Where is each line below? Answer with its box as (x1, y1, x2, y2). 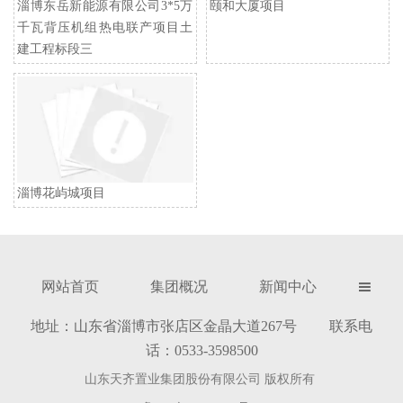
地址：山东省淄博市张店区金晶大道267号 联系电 (31, 318, 372, 334)
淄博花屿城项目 (17, 185, 105, 200)
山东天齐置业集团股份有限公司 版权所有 (85, 372, 318, 386)
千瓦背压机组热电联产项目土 (17, 21, 193, 35)
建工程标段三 (17, 42, 93, 57)
